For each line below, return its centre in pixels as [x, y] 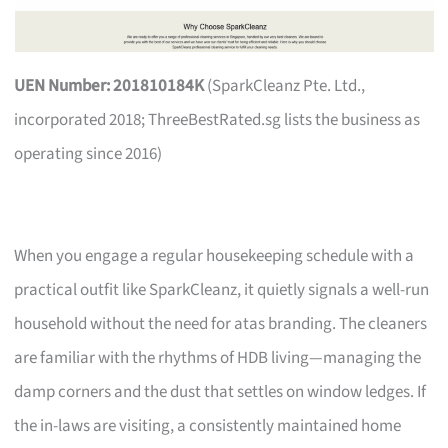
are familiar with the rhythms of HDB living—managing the [218, 357]
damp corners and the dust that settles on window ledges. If [220, 391]
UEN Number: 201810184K [109, 85]
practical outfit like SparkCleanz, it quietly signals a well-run [222, 289]
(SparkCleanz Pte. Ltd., [285, 85]
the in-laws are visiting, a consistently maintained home [208, 425]
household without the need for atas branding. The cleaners [221, 323]
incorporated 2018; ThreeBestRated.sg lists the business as [217, 119]
